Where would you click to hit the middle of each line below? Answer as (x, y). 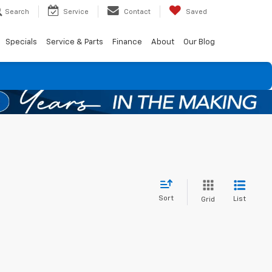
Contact (137, 12)
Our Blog (199, 42)
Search (17, 12)
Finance (127, 42)
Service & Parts (74, 42)
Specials (21, 42)
